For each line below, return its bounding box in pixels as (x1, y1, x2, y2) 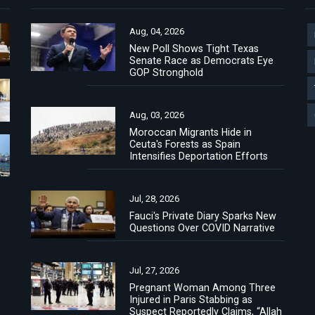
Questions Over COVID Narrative (129, 222, 275, 233)
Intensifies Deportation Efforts (129, 150, 268, 162)
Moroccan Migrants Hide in (129, 127, 252, 138)
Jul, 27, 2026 (129, 265, 179, 276)
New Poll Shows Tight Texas (129, 43, 259, 54)
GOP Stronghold (129, 67, 203, 78)
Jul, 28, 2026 (129, 193, 179, 204)
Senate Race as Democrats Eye (129, 55, 274, 66)
